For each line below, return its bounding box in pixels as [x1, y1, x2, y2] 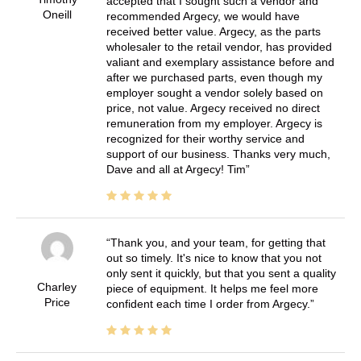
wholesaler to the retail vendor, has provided [106, 39, 332, 53]
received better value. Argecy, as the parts [106, 24, 321, 38]
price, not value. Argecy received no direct [106, 101, 320, 114]
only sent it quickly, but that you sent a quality [106, 266, 336, 280]
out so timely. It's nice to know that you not [106, 251, 322, 264]
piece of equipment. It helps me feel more [106, 281, 318, 295]
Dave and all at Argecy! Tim [106, 162, 246, 176]
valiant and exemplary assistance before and [106, 55, 334, 68]
